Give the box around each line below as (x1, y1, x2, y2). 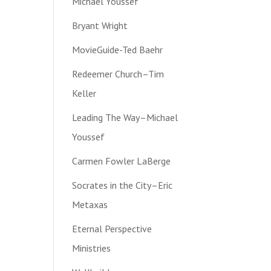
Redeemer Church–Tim (72, 68, 165, 80)
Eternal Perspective (72, 223, 152, 235)
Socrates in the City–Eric (72, 179, 173, 192)
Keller (72, 87, 97, 100)
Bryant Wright (72, 19, 128, 32)
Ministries (72, 242, 111, 255)
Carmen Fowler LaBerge (72, 155, 171, 168)
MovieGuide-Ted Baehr (72, 44, 163, 56)
